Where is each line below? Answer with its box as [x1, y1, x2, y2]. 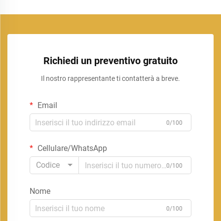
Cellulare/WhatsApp [36, 144, 107, 153]
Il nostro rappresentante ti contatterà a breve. [41, 74, 180, 83]
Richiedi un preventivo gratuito [43, 55, 178, 67]
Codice [36, 160, 60, 170]
